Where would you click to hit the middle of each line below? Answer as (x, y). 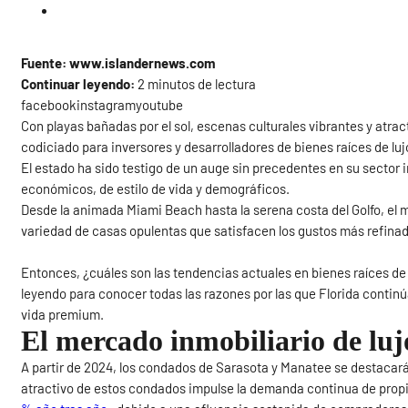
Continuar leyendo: (78, 84)
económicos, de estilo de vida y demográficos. (156, 189)
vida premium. (63, 315)
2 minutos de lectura (196, 84)
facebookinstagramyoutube (102, 105)
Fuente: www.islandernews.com (119, 63)
